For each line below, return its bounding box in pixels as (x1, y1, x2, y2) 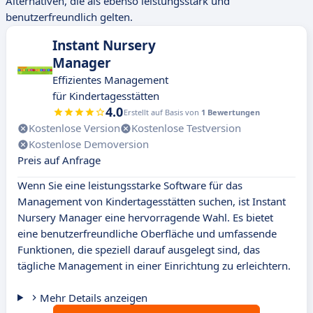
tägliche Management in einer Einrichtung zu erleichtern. (17, 259, 291, 273)
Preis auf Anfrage (17, 153, 101, 168)
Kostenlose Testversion (131, 121, 241, 136)
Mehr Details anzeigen (39, 291, 147, 305)
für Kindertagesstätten (52, 89, 159, 103)
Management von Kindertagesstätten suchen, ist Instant (17, 194, 286, 209)
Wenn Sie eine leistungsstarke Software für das (17, 178, 242, 193)
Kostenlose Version (29, 121, 120, 136)
